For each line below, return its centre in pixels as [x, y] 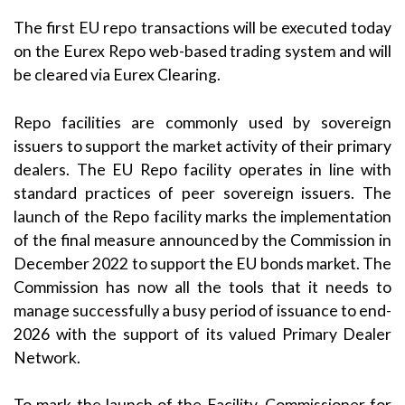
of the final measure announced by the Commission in [202, 240]
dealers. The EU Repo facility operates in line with [202, 169]
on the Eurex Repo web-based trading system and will [202, 52]
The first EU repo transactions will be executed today [202, 28]
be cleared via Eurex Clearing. [117, 75]
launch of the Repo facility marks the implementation [202, 216]
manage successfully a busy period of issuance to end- [202, 310]
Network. [47, 357]
